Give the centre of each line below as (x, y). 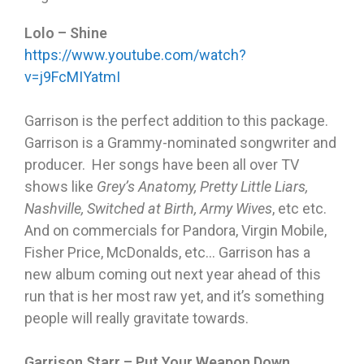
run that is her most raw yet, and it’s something (174, 297)
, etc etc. (301, 209)
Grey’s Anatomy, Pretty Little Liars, (202, 187)
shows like (61, 187)
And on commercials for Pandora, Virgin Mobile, (175, 231)
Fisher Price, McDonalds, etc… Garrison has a (167, 253)
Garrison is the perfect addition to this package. (178, 121)
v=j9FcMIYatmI (72, 77)
